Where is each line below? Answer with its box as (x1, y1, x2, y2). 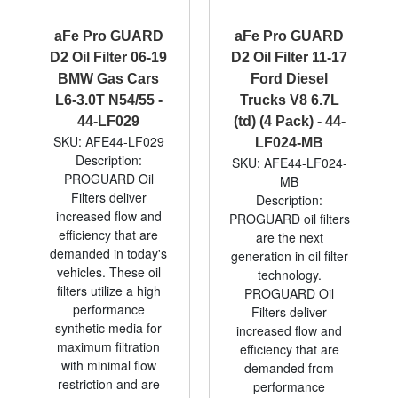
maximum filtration (57, 337, 161, 355)
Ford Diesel (251, 70, 329, 86)
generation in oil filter (230, 246, 348, 265)
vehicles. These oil (56, 262, 161, 281)
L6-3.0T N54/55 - (54, 92, 163, 107)
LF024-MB (255, 134, 324, 150)
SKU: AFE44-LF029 (52, 131, 164, 150)
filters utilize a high (56, 281, 161, 299)
